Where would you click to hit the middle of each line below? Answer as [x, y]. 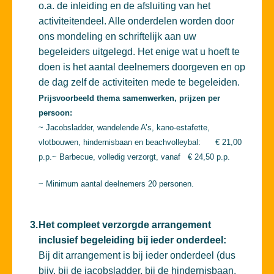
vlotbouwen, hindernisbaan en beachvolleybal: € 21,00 [140, 143]
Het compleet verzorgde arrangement [125, 225]
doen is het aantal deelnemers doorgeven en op [142, 67]
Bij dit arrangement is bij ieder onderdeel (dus [137, 256]
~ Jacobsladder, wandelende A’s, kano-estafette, [124, 128]
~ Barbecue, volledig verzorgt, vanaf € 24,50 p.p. [141, 157]
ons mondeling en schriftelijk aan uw [117, 37]
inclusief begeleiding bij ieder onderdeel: [132, 240]
